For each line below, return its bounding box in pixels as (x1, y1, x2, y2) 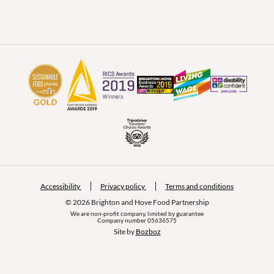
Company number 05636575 (97, 217, 177, 224)
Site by (113, 227, 136, 237)
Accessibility (40, 182, 81, 191)
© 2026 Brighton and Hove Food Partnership (65, 198, 209, 207)
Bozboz (135, 227, 161, 237)
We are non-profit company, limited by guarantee (70, 210, 204, 218)
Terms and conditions (165, 182, 234, 191)
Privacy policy (100, 182, 146, 191)
